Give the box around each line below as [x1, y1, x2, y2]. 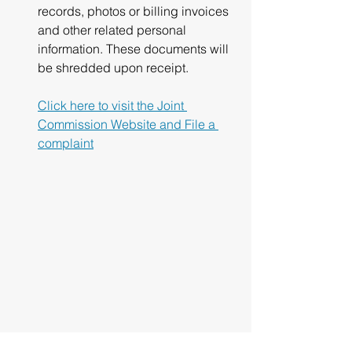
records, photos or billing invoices [38, 3, 232, 19]
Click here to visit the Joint [38, 97, 187, 113]
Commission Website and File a [38, 116, 218, 132]
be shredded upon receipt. [38, 60, 189, 75]
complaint [38, 135, 93, 151]
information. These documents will [38, 41, 232, 57]
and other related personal [38, 22, 189, 38]
